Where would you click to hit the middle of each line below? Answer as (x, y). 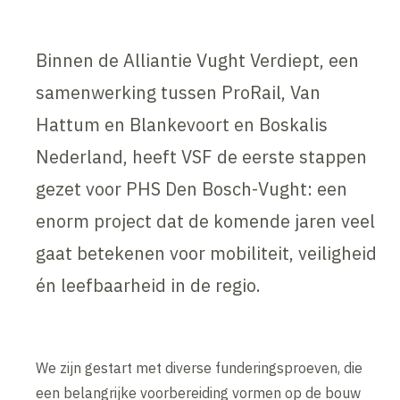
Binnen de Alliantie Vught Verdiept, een (198, 61)
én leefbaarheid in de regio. (149, 286)
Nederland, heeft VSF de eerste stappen (202, 157)
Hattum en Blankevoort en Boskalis (182, 125)
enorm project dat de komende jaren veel (206, 221)
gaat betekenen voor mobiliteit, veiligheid (207, 254)
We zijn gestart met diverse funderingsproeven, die (200, 368)
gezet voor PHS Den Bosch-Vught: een (192, 189)
